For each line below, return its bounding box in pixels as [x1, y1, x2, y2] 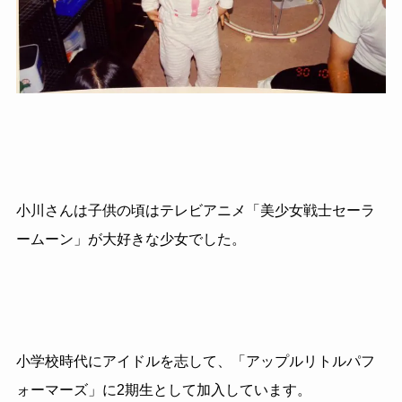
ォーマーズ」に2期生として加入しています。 [15, 381, 311, 398]
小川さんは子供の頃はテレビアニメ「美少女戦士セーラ [15, 203, 375, 219]
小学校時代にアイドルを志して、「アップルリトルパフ [15, 353, 375, 369]
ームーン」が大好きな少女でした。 [15, 232, 246, 248]
